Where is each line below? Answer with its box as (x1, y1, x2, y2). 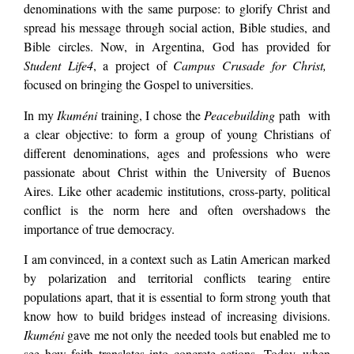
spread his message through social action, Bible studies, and (24, 19, 330, 36)
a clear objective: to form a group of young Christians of (24, 125, 330, 142)
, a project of (92, 57, 174, 74)
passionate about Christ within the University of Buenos (24, 163, 330, 180)
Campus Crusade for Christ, (173, 57, 327, 74)
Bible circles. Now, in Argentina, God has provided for (24, 38, 330, 55)
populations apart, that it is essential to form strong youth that (24, 288, 330, 306)
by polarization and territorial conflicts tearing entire (24, 269, 330, 287)
